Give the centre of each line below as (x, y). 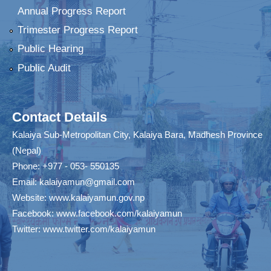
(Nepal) (27, 150)
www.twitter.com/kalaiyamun (99, 229)
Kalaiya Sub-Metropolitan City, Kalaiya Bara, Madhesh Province (137, 134)
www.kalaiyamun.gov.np (97, 197)
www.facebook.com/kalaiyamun (119, 213)
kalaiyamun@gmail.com (87, 181)
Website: (31, 197)
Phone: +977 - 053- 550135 (66, 166)
